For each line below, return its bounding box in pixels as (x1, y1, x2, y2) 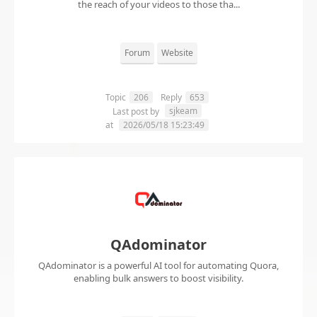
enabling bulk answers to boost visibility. (74, 272, 243, 285)
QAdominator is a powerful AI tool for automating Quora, (38, 259, 279, 272)
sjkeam (168, 105, 197, 117)
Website (161, 47, 193, 59)
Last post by (112, 105, 161, 118)
